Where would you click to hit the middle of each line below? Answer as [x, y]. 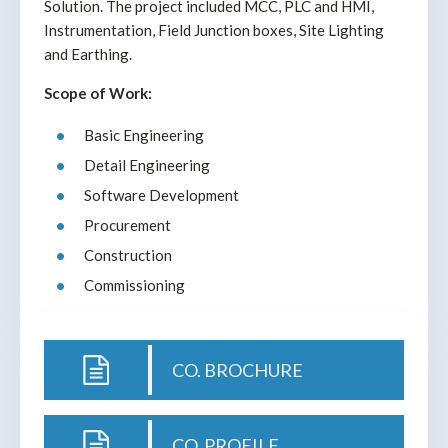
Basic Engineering [144, 134]
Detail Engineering [147, 164]
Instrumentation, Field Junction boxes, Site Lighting [214, 29]
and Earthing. [88, 53]
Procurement [127, 224]
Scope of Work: [98, 92]
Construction [128, 254]
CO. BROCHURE [237, 369]
